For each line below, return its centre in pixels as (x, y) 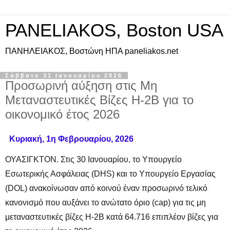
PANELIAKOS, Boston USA (114, 30)
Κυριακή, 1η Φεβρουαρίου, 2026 (70, 139)
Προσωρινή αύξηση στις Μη (81, 85)
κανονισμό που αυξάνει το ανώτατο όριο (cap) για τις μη (106, 202)
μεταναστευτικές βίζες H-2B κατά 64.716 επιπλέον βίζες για (112, 217)
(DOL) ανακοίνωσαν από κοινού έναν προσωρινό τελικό (106, 188)
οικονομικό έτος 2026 (62, 114)
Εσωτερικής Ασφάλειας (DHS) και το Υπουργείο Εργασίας (110, 174)
